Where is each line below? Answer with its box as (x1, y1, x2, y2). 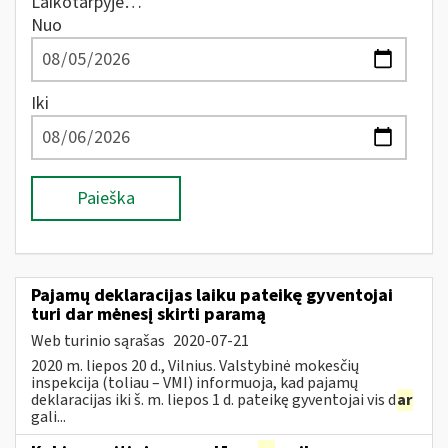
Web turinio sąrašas (31, 329, 168, 352)
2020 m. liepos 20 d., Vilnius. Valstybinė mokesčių (31, 354, 359, 377)
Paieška (77, 186, 135, 211)
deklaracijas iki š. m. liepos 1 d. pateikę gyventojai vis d (31, 388, 396, 411)
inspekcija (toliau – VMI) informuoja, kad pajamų (31, 371, 358, 394)
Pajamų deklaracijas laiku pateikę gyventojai (31, 282, 393, 308)
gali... (31, 405, 66, 428)
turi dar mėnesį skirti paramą (31, 301, 266, 327)
